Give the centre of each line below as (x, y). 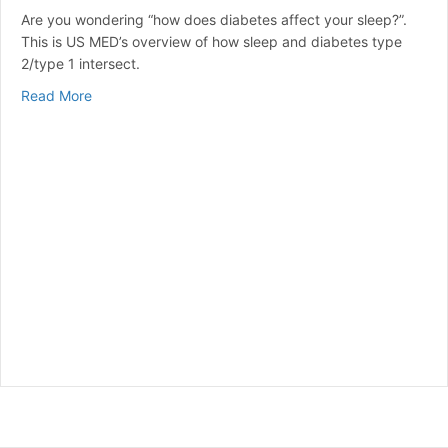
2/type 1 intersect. (82, 64)
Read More (56, 96)
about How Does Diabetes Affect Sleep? (222, 95)
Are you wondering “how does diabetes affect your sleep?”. (214, 20)
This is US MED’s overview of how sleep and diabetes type (211, 42)
